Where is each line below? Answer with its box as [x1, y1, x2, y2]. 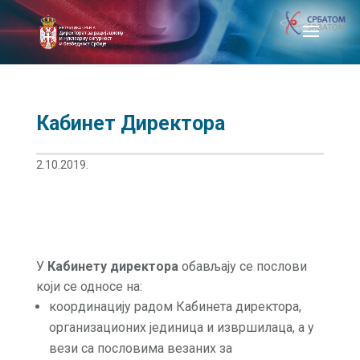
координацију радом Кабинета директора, [48, 299, 301, 314]
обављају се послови [181, 259, 307, 274]
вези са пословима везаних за [48, 341, 232, 356]
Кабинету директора [47, 259, 182, 274]
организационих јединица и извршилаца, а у [48, 320, 314, 335]
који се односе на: [35, 279, 142, 294]
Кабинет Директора [35, 112, 225, 135]
